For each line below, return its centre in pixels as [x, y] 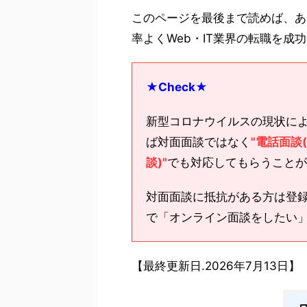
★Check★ [177, 87]
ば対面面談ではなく [198, 142]
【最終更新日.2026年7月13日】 [216, 266]
